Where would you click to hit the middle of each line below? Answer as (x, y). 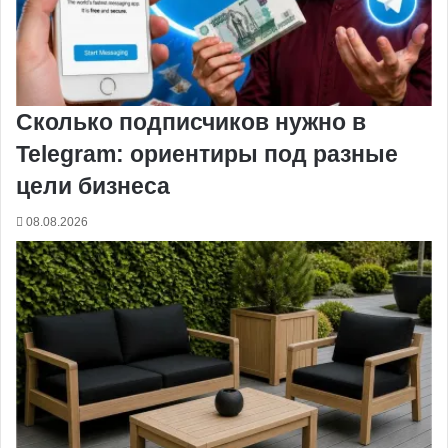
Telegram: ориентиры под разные (207, 154)
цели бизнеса (93, 186)
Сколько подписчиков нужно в (191, 122)
